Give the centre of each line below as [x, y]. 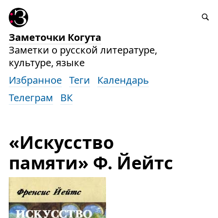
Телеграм [31, 98]
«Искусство [61, 142]
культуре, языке [46, 63]
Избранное [35, 80]
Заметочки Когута [55, 37]
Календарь [123, 80]
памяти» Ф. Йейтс [91, 163]
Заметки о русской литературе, [83, 50]
